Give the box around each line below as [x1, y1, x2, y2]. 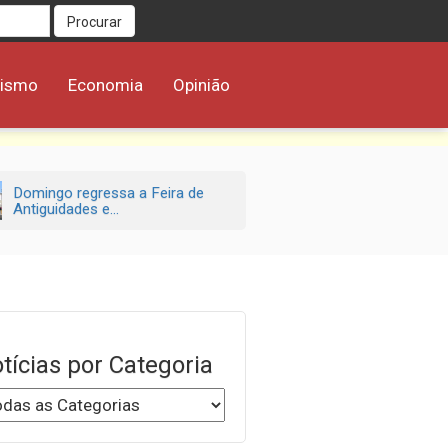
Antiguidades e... [12, 199, 119, 218]
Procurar [66, 14, 122, 30]
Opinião [173, 75, 230, 95]
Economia [68, 75, 143, 95]
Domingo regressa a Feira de [12, 183, 204, 202]
